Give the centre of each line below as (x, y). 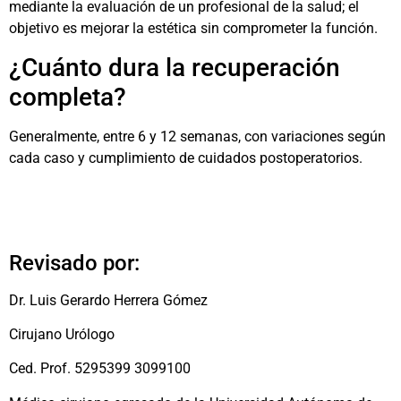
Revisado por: (74, 263)
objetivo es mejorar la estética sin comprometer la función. (193, 29)
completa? (68, 97)
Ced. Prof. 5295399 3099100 (100, 369)
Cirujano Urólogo (62, 335)
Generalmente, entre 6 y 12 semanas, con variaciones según (197, 136)
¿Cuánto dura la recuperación (175, 67)
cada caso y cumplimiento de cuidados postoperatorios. (186, 158)
